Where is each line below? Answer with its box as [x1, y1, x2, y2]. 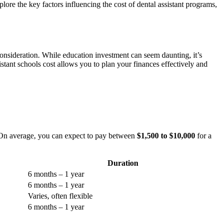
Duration [107, 158, 138, 167]
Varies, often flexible [28, 191, 93, 200]
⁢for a [195, 131, 212, 140]
